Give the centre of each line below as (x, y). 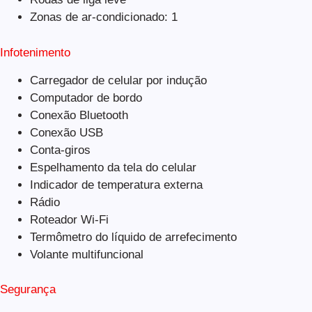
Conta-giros (60, 150)
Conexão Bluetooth (79, 115)
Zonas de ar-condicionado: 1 (103, 17)
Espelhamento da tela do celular (113, 167)
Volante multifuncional (86, 254)
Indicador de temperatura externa (116, 185)
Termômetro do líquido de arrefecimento (133, 237)
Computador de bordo (86, 97)
